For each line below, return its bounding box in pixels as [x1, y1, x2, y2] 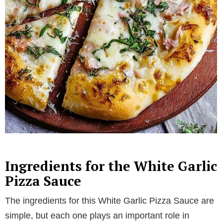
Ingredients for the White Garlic [5, 157, 217, 175]
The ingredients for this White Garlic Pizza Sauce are [5, 195, 214, 206]
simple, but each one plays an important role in [5, 210, 189, 221]
